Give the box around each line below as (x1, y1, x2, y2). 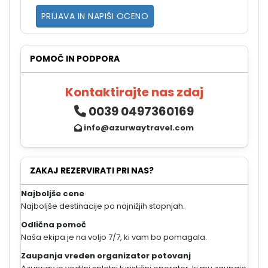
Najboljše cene (20, 187, 84, 199)
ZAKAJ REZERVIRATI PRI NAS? (29, 164, 154, 176)
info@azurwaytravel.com (84, 121, 194, 133)
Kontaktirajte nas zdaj (65, 83, 203, 100)
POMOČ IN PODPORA (29, 52, 120, 65)
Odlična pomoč (20, 218, 86, 230)
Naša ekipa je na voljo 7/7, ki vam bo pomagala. (20, 231, 207, 243)
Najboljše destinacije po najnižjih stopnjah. (20, 200, 185, 212)
